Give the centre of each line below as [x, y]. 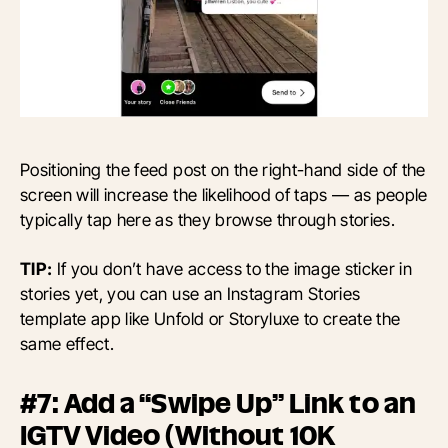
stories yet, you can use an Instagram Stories [190, 293]
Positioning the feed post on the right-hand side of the [223, 169]
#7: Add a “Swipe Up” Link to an [218, 403]
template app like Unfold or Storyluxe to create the [210, 318]
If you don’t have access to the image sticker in [232, 268]
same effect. [67, 343]
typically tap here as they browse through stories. [208, 219]
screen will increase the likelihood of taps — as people [224, 194]
